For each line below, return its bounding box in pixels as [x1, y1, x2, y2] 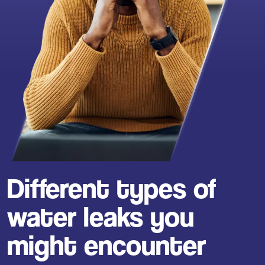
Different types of [7, 172, 216, 205]
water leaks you [7, 201, 194, 234]
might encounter [7, 229, 206, 262]
